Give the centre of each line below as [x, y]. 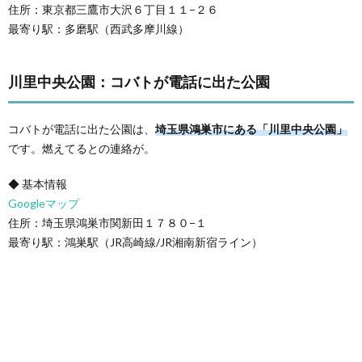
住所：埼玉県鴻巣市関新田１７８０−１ [107, 222]
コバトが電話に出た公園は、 [82, 128]
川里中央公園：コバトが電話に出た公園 [139, 81]
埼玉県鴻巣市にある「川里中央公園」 [251, 128]
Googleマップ [44, 203]
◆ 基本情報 [38, 183]
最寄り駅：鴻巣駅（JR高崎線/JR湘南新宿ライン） [135, 242]
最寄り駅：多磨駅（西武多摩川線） [99, 28]
